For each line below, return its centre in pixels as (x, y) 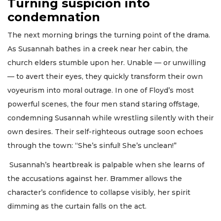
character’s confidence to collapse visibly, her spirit (99, 192)
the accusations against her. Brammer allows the (95, 178)
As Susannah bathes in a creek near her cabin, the (98, 49)
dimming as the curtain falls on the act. (77, 206)
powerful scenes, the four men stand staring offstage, (103, 104)
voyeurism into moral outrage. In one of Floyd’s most (101, 91)
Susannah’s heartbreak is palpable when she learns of (106, 165)
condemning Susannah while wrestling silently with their (110, 118)
